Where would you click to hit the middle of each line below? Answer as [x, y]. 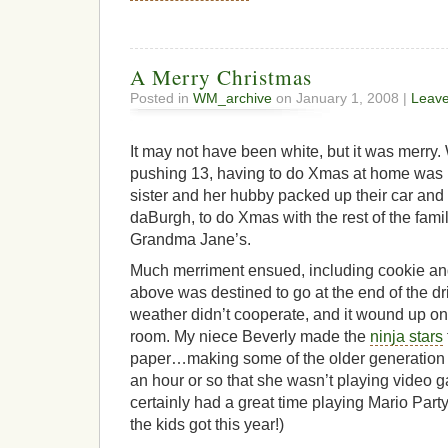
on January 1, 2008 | [341, 97]
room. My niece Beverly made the [250, 336]
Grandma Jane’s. [190, 240]
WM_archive [232, 97]
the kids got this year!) [207, 424]
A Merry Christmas [221, 76]
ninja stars [406, 336]
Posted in [161, 97]
